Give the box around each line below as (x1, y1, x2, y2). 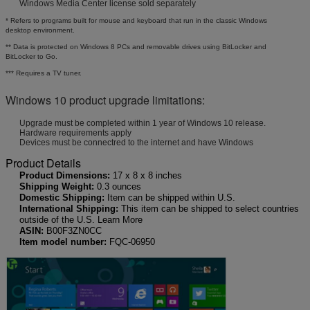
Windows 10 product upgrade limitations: (6, 91, 208, 108)
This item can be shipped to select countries (121, 203, 299, 214)
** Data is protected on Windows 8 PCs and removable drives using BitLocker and (6, 42, 266, 51)
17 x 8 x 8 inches (113, 170, 182, 181)
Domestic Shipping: (19, 192, 107, 203)
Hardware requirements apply (19, 127, 131, 138)
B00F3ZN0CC (44, 225, 102, 236)
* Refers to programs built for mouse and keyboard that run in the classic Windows (6, 16, 267, 24)
